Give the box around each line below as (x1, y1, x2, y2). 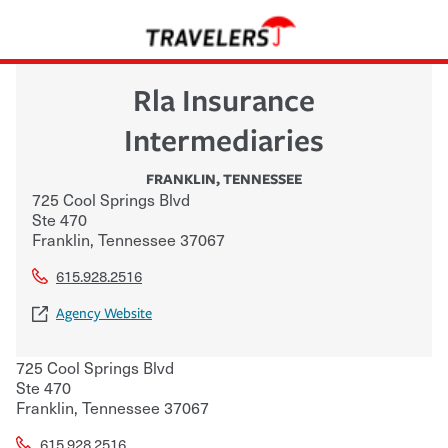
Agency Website (56, 304, 152, 322)
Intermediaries (124, 118, 324, 160)
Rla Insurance (133, 78, 315, 120)
